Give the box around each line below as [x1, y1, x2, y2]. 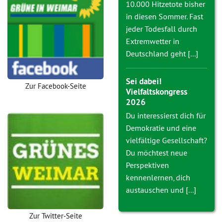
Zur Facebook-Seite [25, 81, 86, 91]
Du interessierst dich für [126, 111, 206, 120]
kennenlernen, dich [126, 172, 190, 182]
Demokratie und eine [126, 123, 196, 133]
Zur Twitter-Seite [29, 211, 82, 221]
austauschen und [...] [126, 185, 196, 195]
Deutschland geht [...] [126, 49, 198, 58]
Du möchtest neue [126, 148, 187, 158]
